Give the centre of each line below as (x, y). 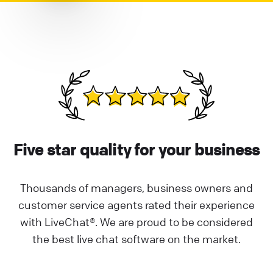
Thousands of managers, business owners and (136, 188)
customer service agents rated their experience (136, 205)
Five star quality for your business (136, 150)
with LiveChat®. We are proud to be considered (136, 222)
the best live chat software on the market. (136, 239)
